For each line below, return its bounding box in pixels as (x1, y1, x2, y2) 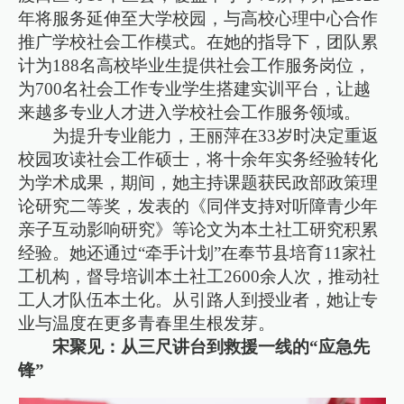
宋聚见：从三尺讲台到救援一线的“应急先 (52, 337, 371, 357)
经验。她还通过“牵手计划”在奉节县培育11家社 (18, 243, 377, 263)
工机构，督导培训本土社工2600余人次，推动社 (18, 267, 381, 287)
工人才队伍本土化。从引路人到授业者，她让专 (18, 290, 379, 310)
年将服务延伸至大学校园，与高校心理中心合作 (18, 9, 379, 29)
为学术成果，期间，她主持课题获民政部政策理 (18, 173, 379, 193)
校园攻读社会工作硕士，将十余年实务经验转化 (18, 150, 379, 170)
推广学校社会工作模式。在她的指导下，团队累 (18, 32, 379, 52)
